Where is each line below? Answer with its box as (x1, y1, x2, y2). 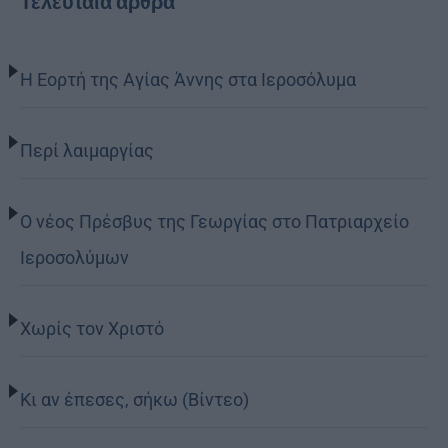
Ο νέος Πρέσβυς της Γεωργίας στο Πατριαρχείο (20, 210, 409, 232)
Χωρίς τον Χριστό (20, 317, 164, 339)
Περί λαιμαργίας (20, 139, 154, 161)
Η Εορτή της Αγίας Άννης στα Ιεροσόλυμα (20, 68, 356, 90)
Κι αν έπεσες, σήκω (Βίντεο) (20, 388, 249, 410)
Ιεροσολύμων (20, 246, 129, 268)
